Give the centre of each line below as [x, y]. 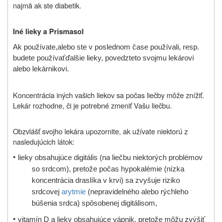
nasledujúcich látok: [44, 141]
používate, [41, 47]
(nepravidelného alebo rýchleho [137, 192]
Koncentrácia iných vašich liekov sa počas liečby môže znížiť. [109, 95]
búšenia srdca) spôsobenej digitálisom [93, 203]
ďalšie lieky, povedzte [100, 58]
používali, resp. [175, 47]
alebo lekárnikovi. [41, 69]
